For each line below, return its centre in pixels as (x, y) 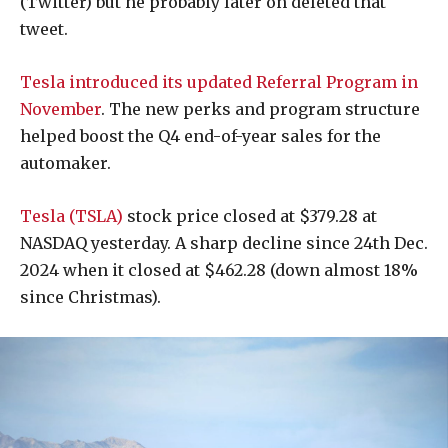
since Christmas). (90, 297)
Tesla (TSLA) (71, 216)
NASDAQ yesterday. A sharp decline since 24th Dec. (224, 243)
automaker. (65, 163)
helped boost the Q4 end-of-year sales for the (200, 136)
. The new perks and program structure (260, 109)
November (60, 109)
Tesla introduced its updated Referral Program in (219, 82)
